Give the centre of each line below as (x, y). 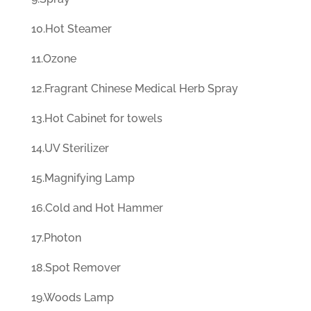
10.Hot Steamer (71, 29)
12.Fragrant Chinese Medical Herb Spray (134, 89)
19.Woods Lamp (72, 298)
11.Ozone (53, 59)
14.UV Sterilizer (70, 149)
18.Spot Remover (76, 268)
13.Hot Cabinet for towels (96, 119)
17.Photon (56, 238)
